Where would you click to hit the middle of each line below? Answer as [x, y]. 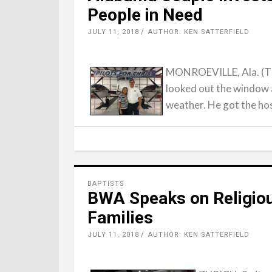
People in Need [145, 15]
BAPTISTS [106, 184]
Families [120, 218]
